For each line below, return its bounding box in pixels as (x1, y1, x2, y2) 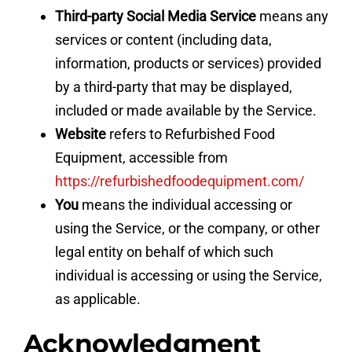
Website (54, 125, 106, 142)
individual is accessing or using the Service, (54, 266, 322, 284)
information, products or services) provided (54, 54, 321, 71)
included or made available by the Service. (54, 101, 317, 119)
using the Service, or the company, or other (54, 219, 320, 236)
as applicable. (54, 290, 141, 307)
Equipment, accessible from (54, 148, 228, 166)
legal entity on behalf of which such (54, 243, 273, 260)
